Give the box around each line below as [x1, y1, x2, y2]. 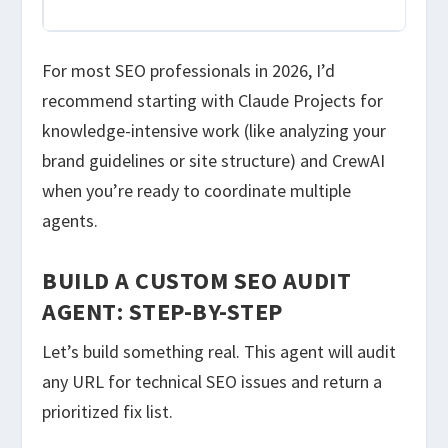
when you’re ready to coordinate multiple [42, 179, 352, 203]
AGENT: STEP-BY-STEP [42, 296, 283, 328]
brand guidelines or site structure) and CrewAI [42, 149, 386, 173]
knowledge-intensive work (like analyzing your [42, 119, 387, 143]
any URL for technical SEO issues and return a [42, 370, 383, 394]
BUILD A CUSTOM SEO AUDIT [42, 265, 352, 297]
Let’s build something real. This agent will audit [42, 340, 397, 364]
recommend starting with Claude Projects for [42, 89, 384, 113]
